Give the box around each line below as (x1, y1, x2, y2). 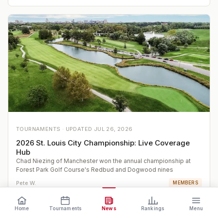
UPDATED (65, 126, 94, 133)
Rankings (141, 205, 164, 211)
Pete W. (16, 179, 36, 186)
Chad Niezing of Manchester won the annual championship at (16, 157, 191, 165)
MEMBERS (173, 180, 198, 186)
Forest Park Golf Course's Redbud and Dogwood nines (16, 166, 173, 174)
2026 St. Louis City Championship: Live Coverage (16, 138, 190, 148)
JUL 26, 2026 (93, 126, 133, 133)
